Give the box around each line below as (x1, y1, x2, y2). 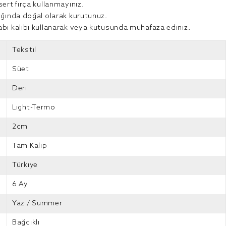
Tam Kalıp (12, 142, 47, 150)
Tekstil (12, 46, 36, 54)
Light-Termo (12, 103, 55, 112)
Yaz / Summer (12, 199, 63, 208)
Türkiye (12, 161, 38, 169)
